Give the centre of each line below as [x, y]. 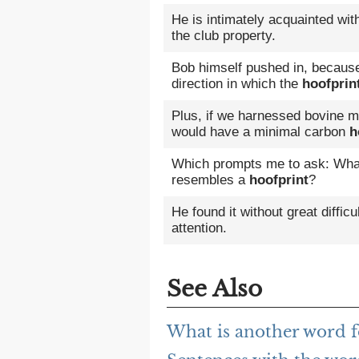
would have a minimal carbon [260, 132]
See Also [214, 289]
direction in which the [237, 84]
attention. [199, 228]
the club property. [224, 36]
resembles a [210, 180]
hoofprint [279, 180]
